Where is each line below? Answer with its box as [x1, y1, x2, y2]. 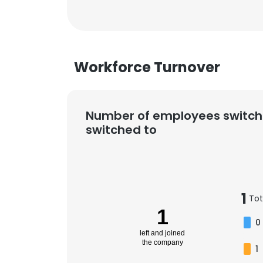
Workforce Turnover [74, 58, 220, 77]
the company [141, 238, 183, 247]
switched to [86, 122, 157, 138]
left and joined [140, 229, 185, 238]
